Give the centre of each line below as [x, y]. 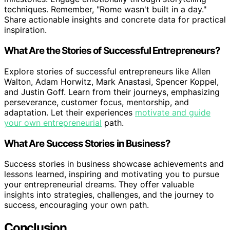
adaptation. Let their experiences [70, 112]
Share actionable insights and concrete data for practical [115, 20]
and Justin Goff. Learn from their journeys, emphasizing [112, 92]
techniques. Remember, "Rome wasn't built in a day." [105, 9]
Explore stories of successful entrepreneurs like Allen [107, 71]
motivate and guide [173, 112]
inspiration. [25, 30]
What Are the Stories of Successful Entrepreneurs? [112, 51]
